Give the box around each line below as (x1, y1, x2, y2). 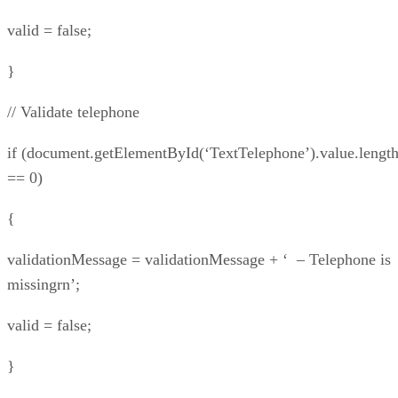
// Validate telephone (7, 102, 139, 121)
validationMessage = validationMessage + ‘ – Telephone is (7, 250, 391, 268)
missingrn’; (7, 275, 80, 293)
